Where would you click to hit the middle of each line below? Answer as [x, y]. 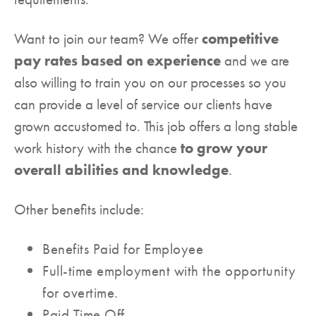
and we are [255, 61]
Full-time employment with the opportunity [169, 271]
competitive [240, 39]
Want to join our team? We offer [108, 39]
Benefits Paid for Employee [123, 249]
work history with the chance [96, 148]
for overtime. [80, 293]
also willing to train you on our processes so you [150, 83]
